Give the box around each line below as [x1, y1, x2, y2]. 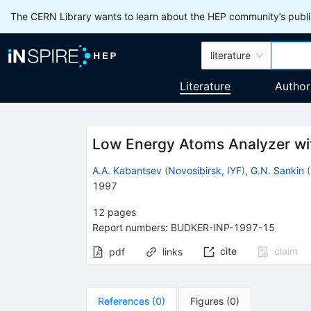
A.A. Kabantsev [92, 164, 162, 176]
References [97, 294, 149, 307]
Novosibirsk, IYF [167, 164, 242, 176]
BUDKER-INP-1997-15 [170, 221, 275, 233]
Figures [190, 294, 224, 307]
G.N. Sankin [250, 164, 304, 176]
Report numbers [92, 221, 165, 233]
